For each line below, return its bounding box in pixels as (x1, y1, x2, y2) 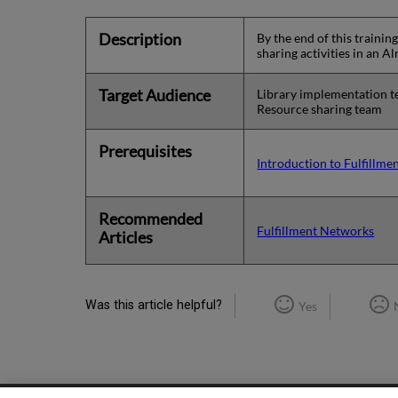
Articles (99, 227, 154, 247)
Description (99, 28, 182, 49)
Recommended (99, 208, 203, 228)
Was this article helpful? (85, 297, 222, 313)
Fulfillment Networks (257, 222, 375, 238)
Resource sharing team (257, 100, 383, 116)
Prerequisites (99, 140, 193, 161)
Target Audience (99, 84, 211, 105)
